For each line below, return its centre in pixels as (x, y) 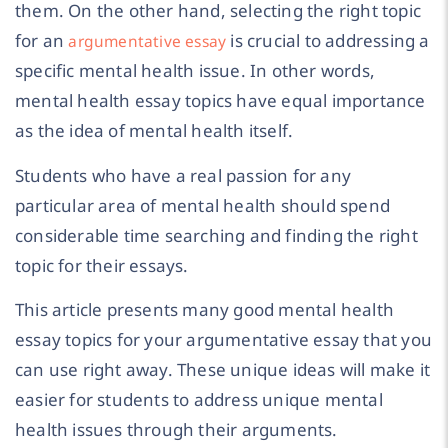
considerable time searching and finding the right (216, 235)
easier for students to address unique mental (199, 400)
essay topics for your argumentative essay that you (224, 340)
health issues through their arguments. (178, 430)
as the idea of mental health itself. (156, 131)
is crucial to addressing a (328, 41)
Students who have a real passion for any (183, 175)
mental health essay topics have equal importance (220, 101)
